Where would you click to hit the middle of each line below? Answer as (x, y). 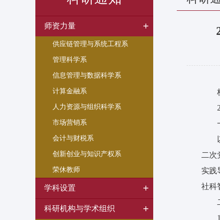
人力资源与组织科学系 (87, 107)
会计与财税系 (73, 138)
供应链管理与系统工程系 (90, 44)
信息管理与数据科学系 (87, 75)
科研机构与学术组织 (80, 208)
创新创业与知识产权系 (87, 154)
